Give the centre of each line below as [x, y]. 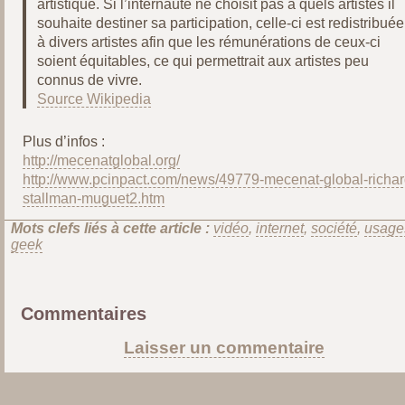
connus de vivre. [90, 80]
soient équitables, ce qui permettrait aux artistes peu [203, 61]
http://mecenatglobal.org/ [101, 160]
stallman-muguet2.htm [93, 198]
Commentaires [84, 313]
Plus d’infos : [63, 141]
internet [279, 228]
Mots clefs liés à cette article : [110, 228]
